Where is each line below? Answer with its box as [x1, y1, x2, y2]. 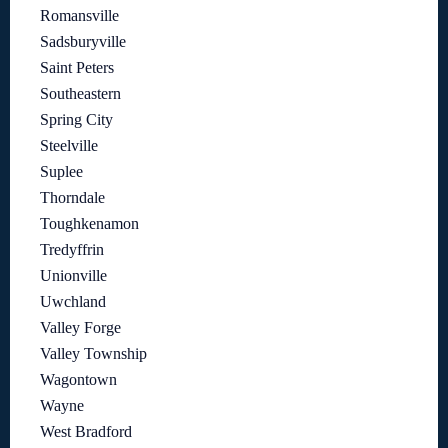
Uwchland [40, 293, 106, 311]
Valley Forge [40, 319, 121, 337]
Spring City [40, 111, 113, 129]
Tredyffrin [40, 241, 104, 259]
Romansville [40, 7, 119, 25]
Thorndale [40, 189, 105, 207]
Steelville [40, 137, 98, 155]
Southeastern [40, 85, 121, 103]
